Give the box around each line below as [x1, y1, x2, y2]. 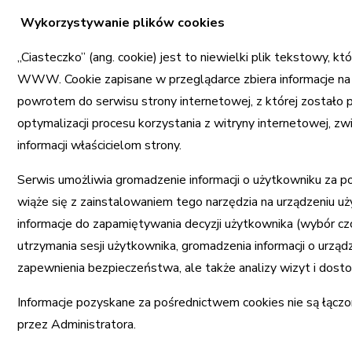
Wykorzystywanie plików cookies [20, 14, 225, 31]
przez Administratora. [17, 316, 137, 333]
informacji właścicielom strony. [17, 137, 182, 154]
